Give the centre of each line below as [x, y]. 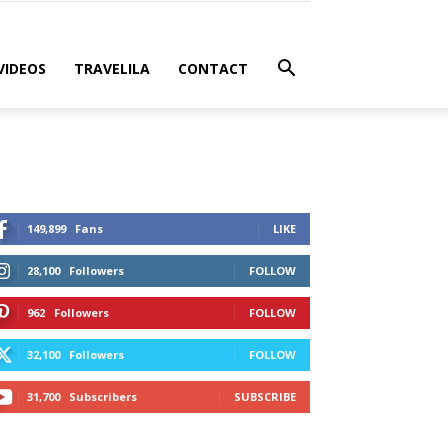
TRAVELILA [112, 68]
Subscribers [103, 396]
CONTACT [213, 68]
